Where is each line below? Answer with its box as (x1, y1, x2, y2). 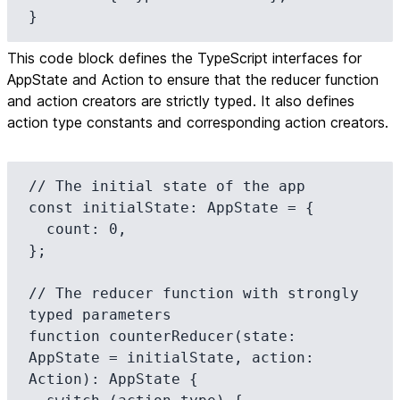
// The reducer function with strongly (29, 285, 359, 302)
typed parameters (29, 306, 171, 323)
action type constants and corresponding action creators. (7, 113, 388, 131)
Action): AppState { (29, 371, 198, 387)
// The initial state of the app (29, 178, 305, 195)
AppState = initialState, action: (29, 349, 314, 366)
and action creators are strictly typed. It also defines (7, 92, 354, 110)
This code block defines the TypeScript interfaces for (7, 49, 362, 67)
